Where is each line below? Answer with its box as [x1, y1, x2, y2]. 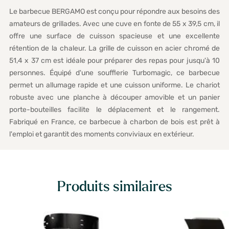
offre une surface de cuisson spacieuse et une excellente [9, 32, 220, 41]
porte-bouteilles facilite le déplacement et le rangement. [9, 105, 220, 114]
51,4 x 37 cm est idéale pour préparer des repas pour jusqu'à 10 [9, 56, 220, 65]
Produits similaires [57, 179, 172, 194]
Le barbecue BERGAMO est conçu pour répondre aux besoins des [9, 7, 220, 16]
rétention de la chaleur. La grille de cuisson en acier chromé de [9, 44, 220, 53]
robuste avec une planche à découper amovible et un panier [9, 93, 220, 102]
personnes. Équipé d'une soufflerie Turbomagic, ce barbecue [9, 68, 220, 78]
